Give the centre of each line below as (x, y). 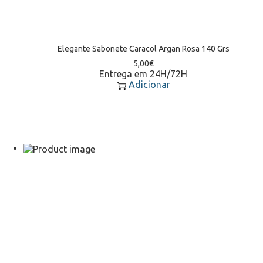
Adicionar (149, 84)
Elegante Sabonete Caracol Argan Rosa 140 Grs (143, 48)
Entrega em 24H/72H (143, 74)
